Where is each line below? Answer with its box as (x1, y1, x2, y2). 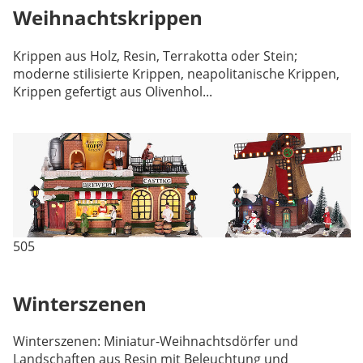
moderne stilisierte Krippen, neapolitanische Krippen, (12, 64, 340, 83)
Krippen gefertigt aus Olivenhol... (12, 82, 212, 100)
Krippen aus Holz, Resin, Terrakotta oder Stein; (12, 46, 297, 65)
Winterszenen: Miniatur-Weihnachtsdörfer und (12, 332, 298, 351)
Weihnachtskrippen (12, 3, 203, 31)
